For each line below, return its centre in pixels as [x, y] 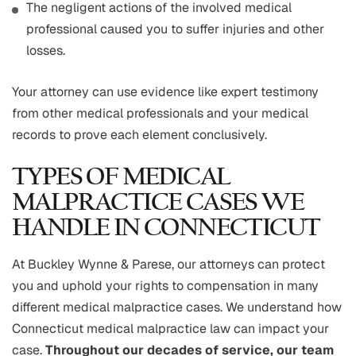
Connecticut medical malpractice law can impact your [170, 329]
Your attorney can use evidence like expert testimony [165, 92]
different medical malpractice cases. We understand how [177, 308]
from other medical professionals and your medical [160, 114]
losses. [46, 51]
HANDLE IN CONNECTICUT [166, 229]
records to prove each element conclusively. [139, 135]
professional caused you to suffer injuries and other [175, 29]
